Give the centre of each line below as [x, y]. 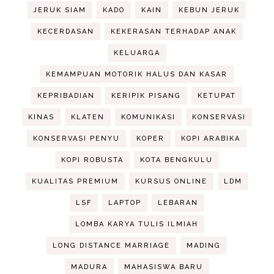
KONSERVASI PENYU [77, 138]
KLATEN [87, 117]
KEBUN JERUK [209, 10]
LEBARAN [178, 202]
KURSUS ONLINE [171, 181]
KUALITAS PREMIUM [75, 181]
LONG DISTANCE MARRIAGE [112, 245]
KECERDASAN [65, 31]
